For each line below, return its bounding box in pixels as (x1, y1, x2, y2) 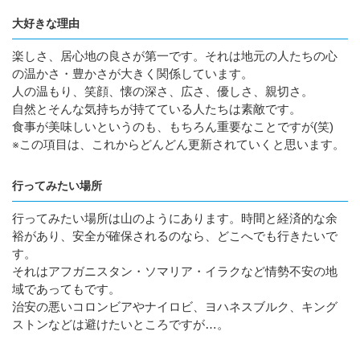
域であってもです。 (12, 282, 121, 296)
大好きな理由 (12, 17, 80, 30)
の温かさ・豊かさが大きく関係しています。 (12, 67, 253, 80)
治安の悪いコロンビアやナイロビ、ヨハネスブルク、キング (12, 300, 337, 313)
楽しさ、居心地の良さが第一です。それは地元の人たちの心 (12, 49, 337, 63)
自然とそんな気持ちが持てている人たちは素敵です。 (12, 102, 301, 116)
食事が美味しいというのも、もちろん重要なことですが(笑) (12, 120, 333, 133)
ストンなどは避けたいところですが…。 (12, 317, 229, 331)
